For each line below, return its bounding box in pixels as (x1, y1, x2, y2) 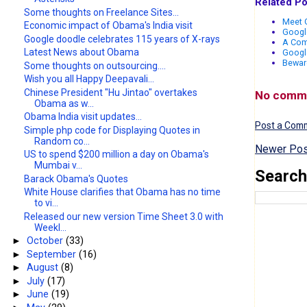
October (27, 235, 66, 247)
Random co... (34, 135, 90, 147)
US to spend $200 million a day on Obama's (24, 149, 210, 160)
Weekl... (34, 221, 67, 233)
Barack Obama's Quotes (24, 173, 129, 184)
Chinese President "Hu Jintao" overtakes (24, 86, 198, 98)
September (27, 248, 79, 260)
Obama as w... (34, 97, 95, 109)
